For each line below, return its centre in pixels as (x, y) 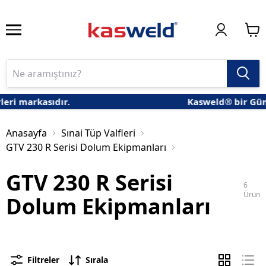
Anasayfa (26, 133)
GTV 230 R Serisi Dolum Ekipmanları (86, 148)
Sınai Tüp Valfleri (98, 133)
